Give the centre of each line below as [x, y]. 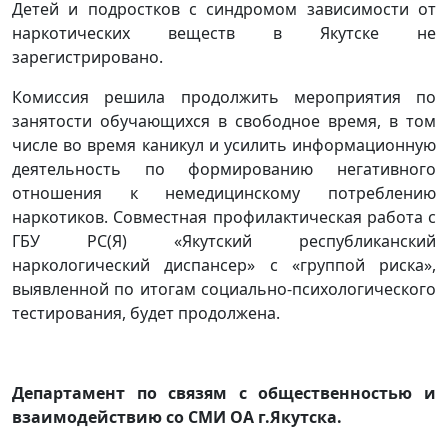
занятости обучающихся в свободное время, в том [224, 120]
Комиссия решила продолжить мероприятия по [224, 96]
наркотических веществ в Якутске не [224, 32]
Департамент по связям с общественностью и [224, 392]
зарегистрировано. [87, 56]
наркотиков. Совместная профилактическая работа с [224, 216]
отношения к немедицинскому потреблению [224, 192]
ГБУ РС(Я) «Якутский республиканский [224, 240]
